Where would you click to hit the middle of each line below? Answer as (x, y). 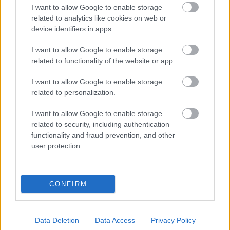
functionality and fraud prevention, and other (103, 135)
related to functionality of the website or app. (103, 61)
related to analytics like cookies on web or (99, 18)
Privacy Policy (173, 220)
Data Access (115, 220)
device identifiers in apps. (72, 29)
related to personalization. (73, 92)
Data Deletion (57, 220)
